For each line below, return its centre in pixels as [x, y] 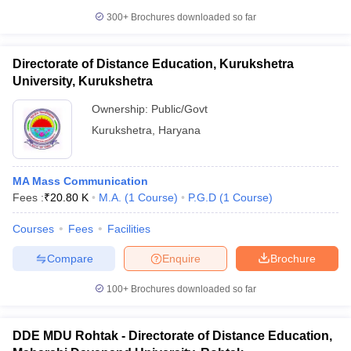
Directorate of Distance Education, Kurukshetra [153, 64]
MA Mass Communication [80, 181]
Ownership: [121, 109]
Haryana [179, 130]
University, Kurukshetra [83, 81]
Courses [33, 229]
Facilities [129, 229]
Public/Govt [179, 109]
